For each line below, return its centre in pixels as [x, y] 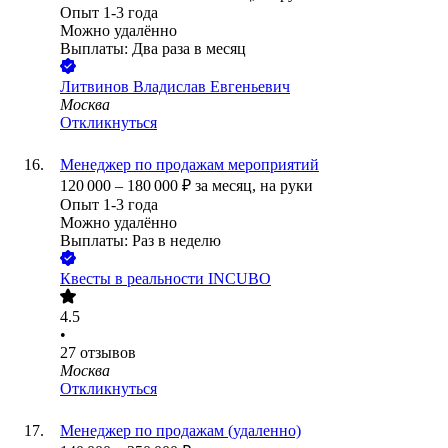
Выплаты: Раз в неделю [140, 241]
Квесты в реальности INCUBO [165, 279]
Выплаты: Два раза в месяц [153, 49]
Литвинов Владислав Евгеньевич [175, 87]
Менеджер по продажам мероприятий [189, 165]
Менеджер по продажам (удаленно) [180, 431]
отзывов [108, 353]
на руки [286, 186]
